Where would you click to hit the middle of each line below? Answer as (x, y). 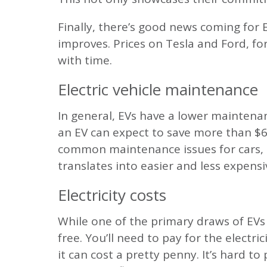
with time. (85, 60)
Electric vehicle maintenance (158, 90)
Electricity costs (112, 195)
